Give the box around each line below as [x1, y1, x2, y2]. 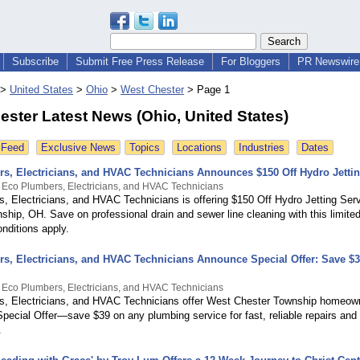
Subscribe [12, 55, 59, 67]
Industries [239, 141, 284, 154]
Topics [129, 141, 160, 154]
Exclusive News [41, 141, 116, 154]
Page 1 [197, 84, 230, 96]
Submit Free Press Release [76, 55, 204, 67]
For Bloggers [221, 55, 280, 67]
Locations [177, 141, 222, 154]
